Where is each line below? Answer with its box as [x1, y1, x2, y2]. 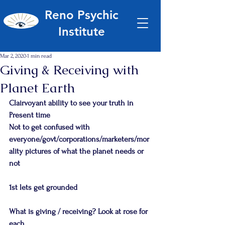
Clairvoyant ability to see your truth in [9, 98, 136, 107]
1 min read [27, 53, 52, 59]
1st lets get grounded [9, 183, 77, 192]
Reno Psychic [45, 8, 119, 22]
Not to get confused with [9, 123, 92, 132]
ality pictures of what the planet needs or [9, 147, 146, 156]
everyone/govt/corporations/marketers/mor [9, 135, 149, 144]
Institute [58, 24, 105, 39]
